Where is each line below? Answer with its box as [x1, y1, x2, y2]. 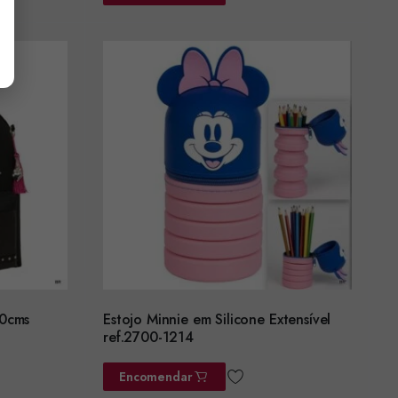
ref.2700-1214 [103, 326, 194, 347]
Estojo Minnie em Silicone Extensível [103, 308, 331, 330]
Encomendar [119, 367, 193, 386]
